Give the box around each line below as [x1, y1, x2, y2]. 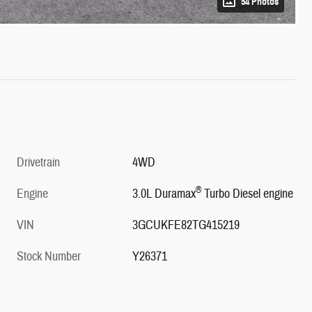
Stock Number [17, 248, 81, 265]
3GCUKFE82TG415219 [132, 217, 240, 233]
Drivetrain [17, 154, 60, 171]
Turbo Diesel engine [201, 185, 294, 202]
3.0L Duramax [132, 185, 196, 202]
